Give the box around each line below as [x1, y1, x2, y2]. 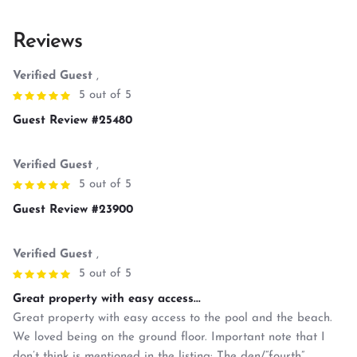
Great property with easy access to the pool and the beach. [13, 312, 332, 324]
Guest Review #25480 [13, 114, 132, 127]
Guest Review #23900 [13, 203, 133, 216]
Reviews [13, 30, 82, 53]
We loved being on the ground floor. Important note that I [13, 331, 325, 343]
